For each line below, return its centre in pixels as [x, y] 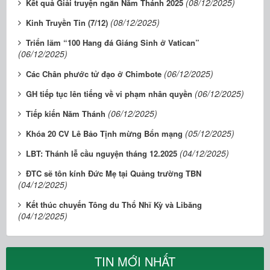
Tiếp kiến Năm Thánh [66, 114]
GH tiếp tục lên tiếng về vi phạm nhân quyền [109, 94]
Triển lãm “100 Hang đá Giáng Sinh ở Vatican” [113, 43]
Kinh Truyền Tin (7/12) [67, 23]
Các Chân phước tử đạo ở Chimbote [94, 74]
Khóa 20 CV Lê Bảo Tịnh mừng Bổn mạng [104, 134]
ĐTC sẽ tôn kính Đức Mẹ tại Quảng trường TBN [114, 174]
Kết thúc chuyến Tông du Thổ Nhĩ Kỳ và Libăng [114, 205]
